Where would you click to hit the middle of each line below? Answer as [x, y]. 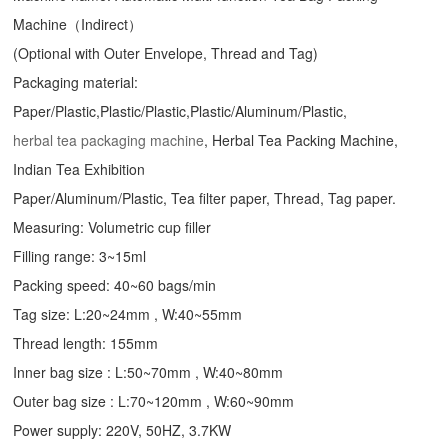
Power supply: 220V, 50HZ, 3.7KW [122, 429]
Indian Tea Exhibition [79, 168]
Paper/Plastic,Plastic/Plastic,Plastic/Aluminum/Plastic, [180, 110]
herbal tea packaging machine [109, 139]
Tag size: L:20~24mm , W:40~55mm [128, 313]
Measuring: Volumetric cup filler [112, 226]
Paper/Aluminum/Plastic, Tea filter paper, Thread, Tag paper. [205, 197]
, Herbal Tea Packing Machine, [301, 139]
